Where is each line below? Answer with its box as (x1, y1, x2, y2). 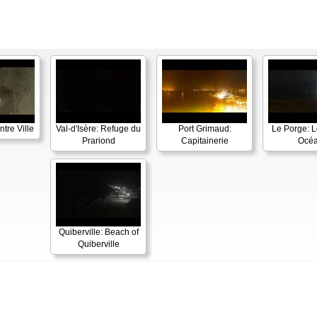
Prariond (81, 135, 115, 146)
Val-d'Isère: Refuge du (56, 123, 141, 134)
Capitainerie (180, 135, 229, 146)
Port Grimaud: (178, 123, 231, 134)
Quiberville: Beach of (58, 226, 139, 237)
